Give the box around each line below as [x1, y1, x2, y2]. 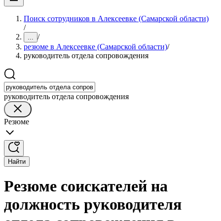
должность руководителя [4, 195, 182, 214]
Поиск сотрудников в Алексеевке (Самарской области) [24, 14, 209, 23]
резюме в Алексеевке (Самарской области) [24, 42, 167, 51]
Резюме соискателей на [4, 177, 168, 195]
